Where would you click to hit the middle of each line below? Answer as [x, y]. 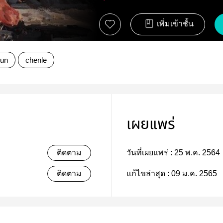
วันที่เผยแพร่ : [150, 153]
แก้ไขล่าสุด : [149, 173]
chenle [36, 60]
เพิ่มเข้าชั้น [175, 24]
